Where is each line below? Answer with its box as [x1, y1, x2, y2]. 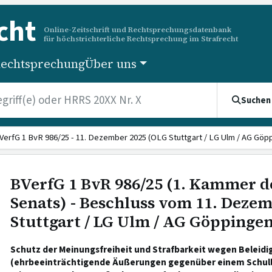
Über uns [85, 56, 137, 72]
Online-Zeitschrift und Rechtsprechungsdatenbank [44, 24, 231, 35]
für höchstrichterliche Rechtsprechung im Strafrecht [44, 33, 238, 44]
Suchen [241, 93, 271, 107]
